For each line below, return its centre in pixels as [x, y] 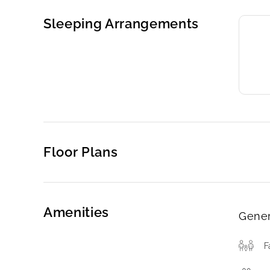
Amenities [76, 212]
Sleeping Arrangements [121, 24]
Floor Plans [81, 152]
